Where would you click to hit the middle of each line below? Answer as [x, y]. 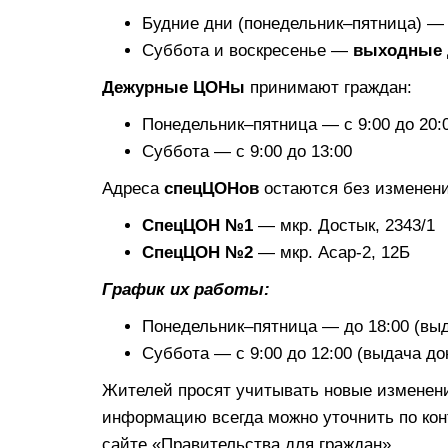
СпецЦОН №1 [197, 225]
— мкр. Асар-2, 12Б [331, 252]
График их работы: [186, 289]
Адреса [133, 188]
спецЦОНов [211, 188]
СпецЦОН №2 [197, 252]
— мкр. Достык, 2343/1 [344, 225]
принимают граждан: [328, 87]
